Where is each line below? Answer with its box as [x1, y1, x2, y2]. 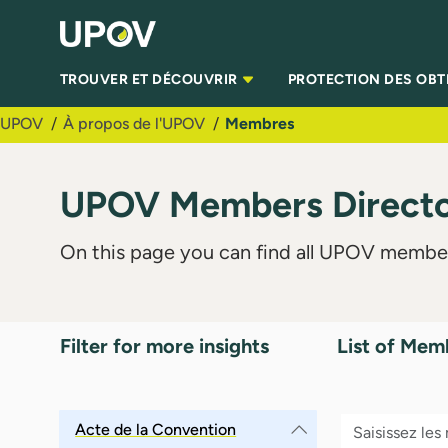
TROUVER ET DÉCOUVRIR [60, 71, 242, 89]
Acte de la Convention [75, 419, 237, 439]
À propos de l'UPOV [63, 113, 205, 133]
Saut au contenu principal [7, 9, 190, 28]
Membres [225, 113, 294, 133]
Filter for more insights [60, 333, 269, 358]
